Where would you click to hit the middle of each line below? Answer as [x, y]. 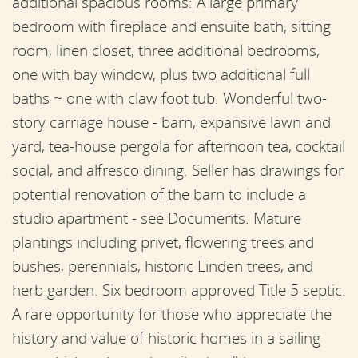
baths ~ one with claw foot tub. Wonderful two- [169, 98]
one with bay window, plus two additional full [161, 74]
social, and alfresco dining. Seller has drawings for [178, 170]
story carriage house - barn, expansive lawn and [171, 122]
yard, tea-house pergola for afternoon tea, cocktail [179, 146]
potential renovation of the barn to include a [159, 194]
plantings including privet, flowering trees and [163, 242]
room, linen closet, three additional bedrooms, [166, 50]
